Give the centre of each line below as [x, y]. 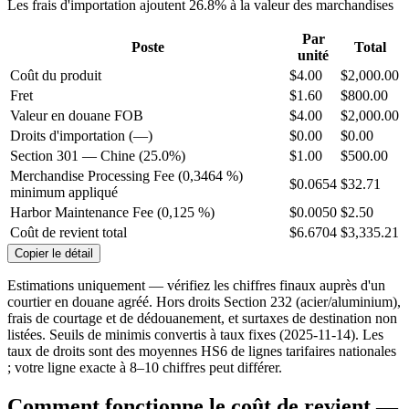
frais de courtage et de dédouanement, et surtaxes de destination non [202, 318]
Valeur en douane [62, 115]
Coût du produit [56, 75]
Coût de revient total [68, 232]
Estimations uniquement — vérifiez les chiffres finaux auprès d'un [196, 285]
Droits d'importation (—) [81, 135]
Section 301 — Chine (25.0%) [98, 155]
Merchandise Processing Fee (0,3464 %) [126, 175]
